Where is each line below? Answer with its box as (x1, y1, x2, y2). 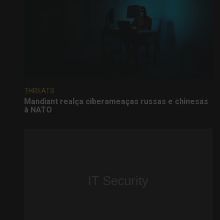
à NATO (24, 105, 52, 115)
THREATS (24, 87, 55, 95)
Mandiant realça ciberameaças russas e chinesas (24, 97, 208, 107)
